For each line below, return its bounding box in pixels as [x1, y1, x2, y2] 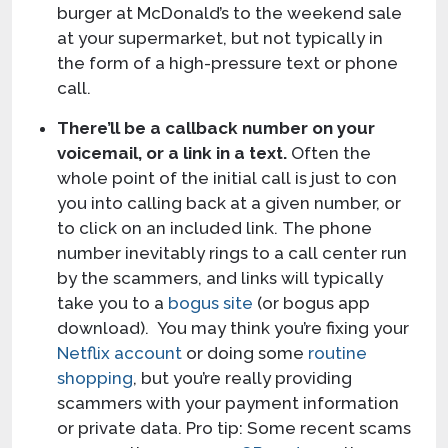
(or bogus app [253, 292, 370, 313]
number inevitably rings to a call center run [57, 242, 407, 263]
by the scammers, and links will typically [57, 267, 383, 288]
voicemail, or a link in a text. [57, 142, 287, 163]
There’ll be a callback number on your [57, 117, 375, 138]
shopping [57, 367, 133, 388]
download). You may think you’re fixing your [57, 317, 409, 338]
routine [308, 342, 367, 363]
